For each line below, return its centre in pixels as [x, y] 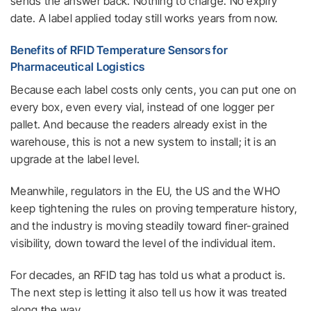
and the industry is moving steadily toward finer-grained [150, 225]
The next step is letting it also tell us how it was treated [149, 292]
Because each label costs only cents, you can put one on [154, 90]
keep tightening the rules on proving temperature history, [154, 208]
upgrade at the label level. [75, 159]
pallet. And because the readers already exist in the [139, 125]
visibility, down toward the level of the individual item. [143, 243]
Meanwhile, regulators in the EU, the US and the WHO [145, 191]
